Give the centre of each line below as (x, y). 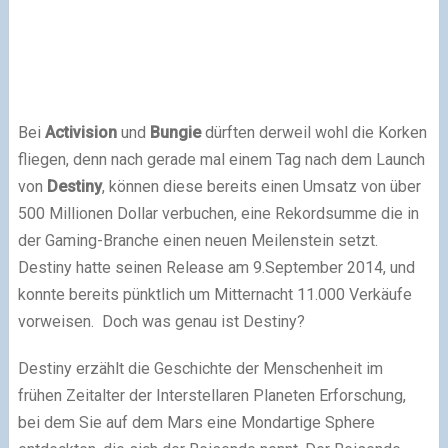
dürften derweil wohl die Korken (313, 132)
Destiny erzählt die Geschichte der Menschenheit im (200, 368)
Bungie (175, 132)
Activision (80, 132)
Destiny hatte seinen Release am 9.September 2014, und (216, 267)
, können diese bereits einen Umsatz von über (261, 186)
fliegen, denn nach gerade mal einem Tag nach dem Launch (221, 159)
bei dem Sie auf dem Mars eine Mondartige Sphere (196, 422)
